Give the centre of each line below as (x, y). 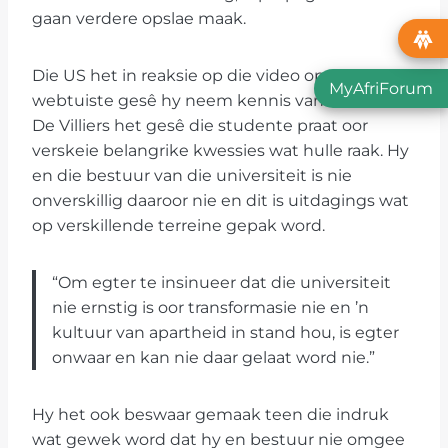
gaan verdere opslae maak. (139, 19)
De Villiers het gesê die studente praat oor (200, 126)
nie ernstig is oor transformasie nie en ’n (210, 308)
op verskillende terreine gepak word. (178, 226)
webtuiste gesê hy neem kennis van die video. (218, 101)
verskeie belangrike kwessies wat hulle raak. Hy (220, 151)
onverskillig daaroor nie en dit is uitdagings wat (220, 201)
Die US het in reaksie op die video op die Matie (217, 76)
